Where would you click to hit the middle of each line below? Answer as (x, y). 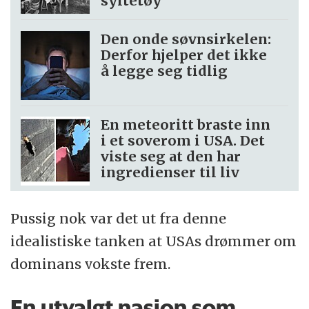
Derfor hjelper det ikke (184, 54)
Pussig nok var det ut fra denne (119, 219)
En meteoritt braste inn (186, 125)
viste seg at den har (171, 157)
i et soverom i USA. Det (183, 141)
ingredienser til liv (170, 172)
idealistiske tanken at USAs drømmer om (154, 241)
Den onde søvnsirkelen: (186, 39)
